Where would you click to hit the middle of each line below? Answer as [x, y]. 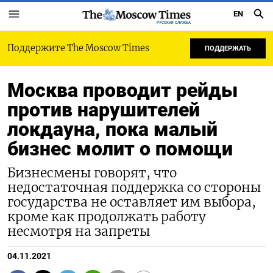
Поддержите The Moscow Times [78, 48]
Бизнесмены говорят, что [92, 173]
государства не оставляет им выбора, [132, 202]
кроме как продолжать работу [107, 217]
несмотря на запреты [79, 232]
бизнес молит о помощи [120, 149]
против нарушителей [104, 110]
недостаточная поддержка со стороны [134, 188]
